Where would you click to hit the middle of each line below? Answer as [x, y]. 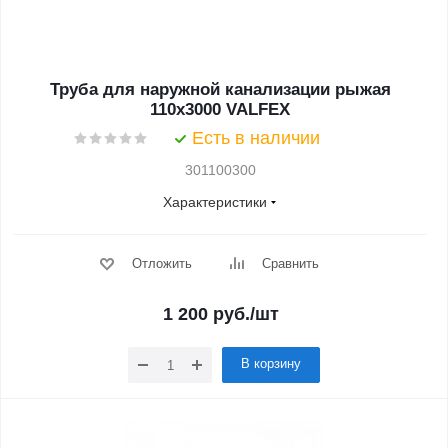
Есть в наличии [256, 138]
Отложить [161, 263]
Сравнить [290, 263]
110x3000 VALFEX [220, 109]
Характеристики [215, 202]
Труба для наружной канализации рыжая [220, 89]
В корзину [271, 363]
